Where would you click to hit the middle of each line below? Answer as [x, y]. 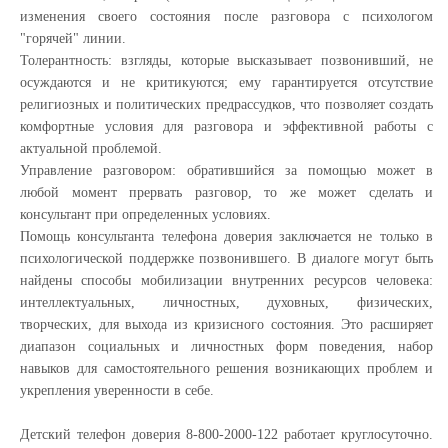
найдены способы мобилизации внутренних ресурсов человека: [226, 280]
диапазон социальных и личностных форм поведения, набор [226, 346]
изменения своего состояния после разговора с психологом [226, 16]
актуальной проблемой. [91, 148]
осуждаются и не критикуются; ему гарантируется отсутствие [226, 82]
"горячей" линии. [73, 38]
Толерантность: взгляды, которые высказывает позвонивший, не [226, 60]
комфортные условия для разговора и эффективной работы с [226, 126]
